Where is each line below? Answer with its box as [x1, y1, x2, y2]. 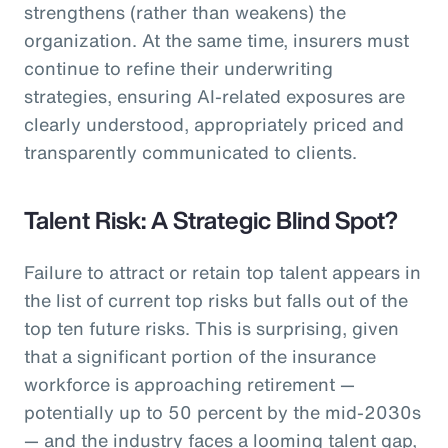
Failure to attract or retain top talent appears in [24, 258, 421, 285]
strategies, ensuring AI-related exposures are [24, 82, 405, 109]
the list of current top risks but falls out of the [24, 286, 408, 313]
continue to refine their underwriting [24, 54, 333, 81]
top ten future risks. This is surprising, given [24, 314, 399, 341]
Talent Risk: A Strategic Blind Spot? [24, 201, 398, 238]
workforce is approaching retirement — [24, 370, 355, 397]
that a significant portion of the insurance [24, 342, 376, 369]
